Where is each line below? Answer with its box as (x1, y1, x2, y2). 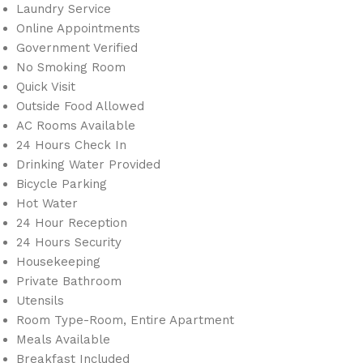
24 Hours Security (16, 234, 122, 250)
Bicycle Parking (16, 176, 107, 191)
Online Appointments (16, 20, 140, 36)
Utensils (16, 293, 64, 308)
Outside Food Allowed (16, 98, 144, 113)
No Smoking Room (16, 59, 126, 75)
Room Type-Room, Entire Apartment (16, 312, 234, 327)
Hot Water (16, 195, 78, 211)
